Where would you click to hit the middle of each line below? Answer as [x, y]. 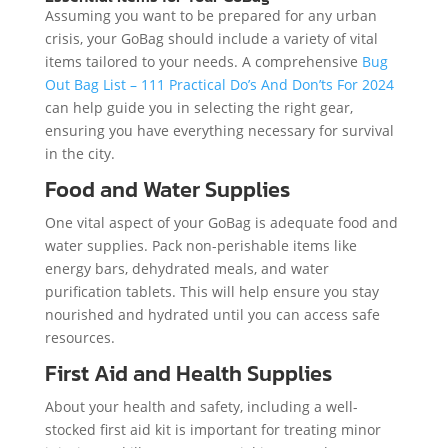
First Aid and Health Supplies [188, 373]
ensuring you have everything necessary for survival [219, 130]
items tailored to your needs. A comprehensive [203, 61]
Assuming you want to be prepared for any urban [210, 15]
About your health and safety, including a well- [201, 406]
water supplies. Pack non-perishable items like [200, 245]
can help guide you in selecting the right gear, [198, 107]
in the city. [79, 153]
